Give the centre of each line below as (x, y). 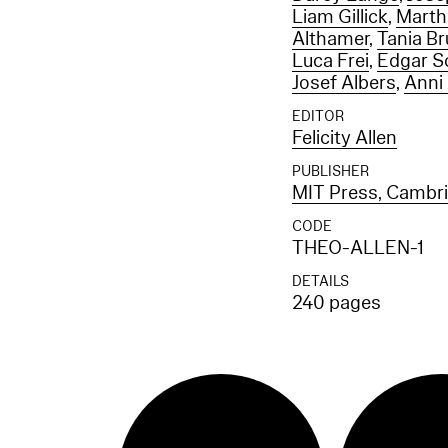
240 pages (337, 303)
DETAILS (321, 281)
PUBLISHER (331, 171)
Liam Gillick (340, 17)
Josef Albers (344, 83)
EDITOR (318, 116)
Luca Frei (331, 61)
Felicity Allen (345, 138)
